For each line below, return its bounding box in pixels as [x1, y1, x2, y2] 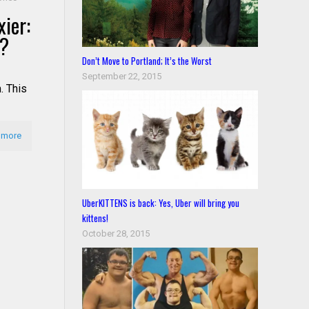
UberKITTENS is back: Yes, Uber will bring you [82, 195, 240, 210]
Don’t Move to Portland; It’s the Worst [82, 53, 212, 68]
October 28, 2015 [82, 228, 150, 239]
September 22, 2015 [82, 70, 162, 81]
